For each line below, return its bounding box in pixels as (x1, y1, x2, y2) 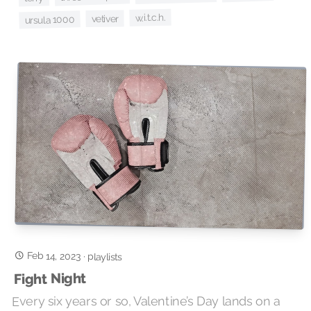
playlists (87, 251, 122, 263)
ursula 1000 (24, 13, 75, 26)
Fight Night (14, 269, 87, 288)
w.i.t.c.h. (135, 11, 166, 24)
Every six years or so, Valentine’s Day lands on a (12, 293, 280, 309)
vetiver (91, 12, 119, 24)
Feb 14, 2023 (26, 250, 81, 262)
